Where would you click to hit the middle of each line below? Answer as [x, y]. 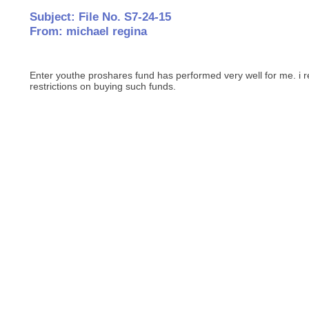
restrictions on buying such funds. [103, 87]
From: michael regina [89, 31]
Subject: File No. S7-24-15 [101, 17]
